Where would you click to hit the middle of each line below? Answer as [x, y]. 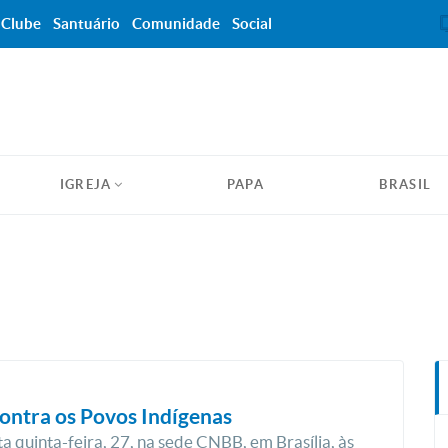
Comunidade [176, 23]
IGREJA [85, 184]
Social [252, 23]
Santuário [86, 23]
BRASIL [405, 184]
